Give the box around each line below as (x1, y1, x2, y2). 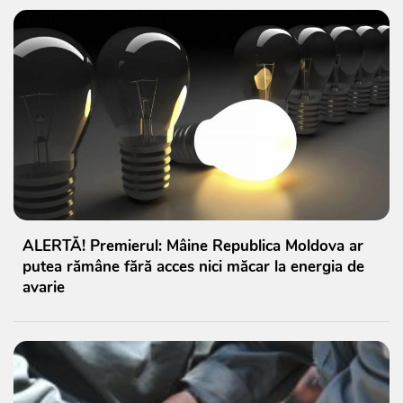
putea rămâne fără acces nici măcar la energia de (22, 256, 364, 278)
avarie (22, 277, 65, 299)
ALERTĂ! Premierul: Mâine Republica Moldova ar (22, 236, 363, 257)
